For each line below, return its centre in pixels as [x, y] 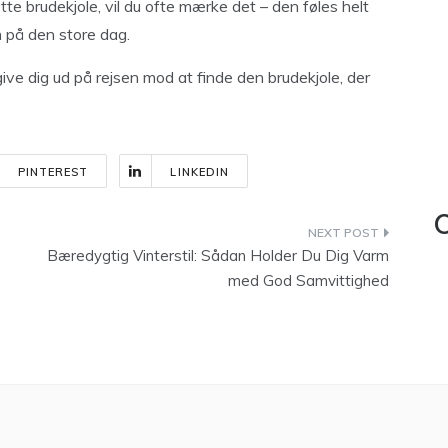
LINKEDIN [200, 172]
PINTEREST [53, 172]
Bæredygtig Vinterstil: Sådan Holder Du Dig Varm [218, 255]
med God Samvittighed [308, 280]
